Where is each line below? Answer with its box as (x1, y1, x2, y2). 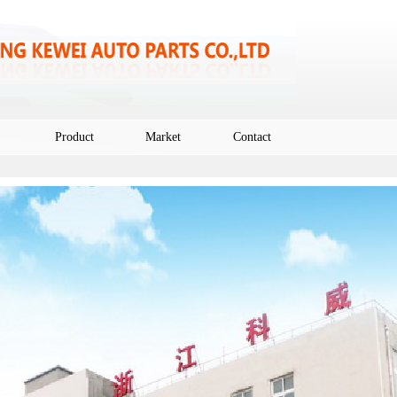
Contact (232, 130, 271, 144)
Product (55, 130, 94, 144)
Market (145, 130, 181, 144)
